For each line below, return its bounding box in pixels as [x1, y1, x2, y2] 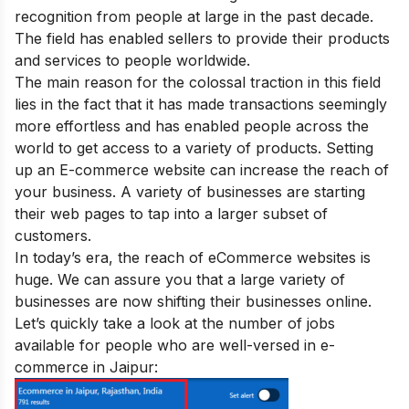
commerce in [15, 357, 110, 376]
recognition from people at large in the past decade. [15, 6, 373, 26]
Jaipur [110, 357, 154, 376]
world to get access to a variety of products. [15, 138, 326, 157]
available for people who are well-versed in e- [15, 335, 335, 354]
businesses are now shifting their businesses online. [15, 291, 372, 310]
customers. [15, 225, 96, 245]
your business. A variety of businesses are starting [15, 182, 365, 201]
